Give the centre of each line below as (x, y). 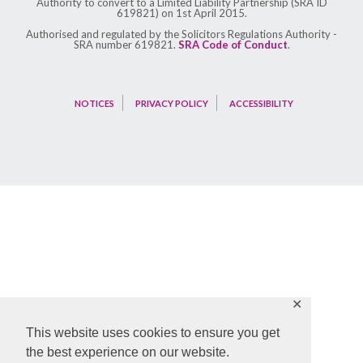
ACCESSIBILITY (261, 104)
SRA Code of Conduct (233, 45)
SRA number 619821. (126, 45)
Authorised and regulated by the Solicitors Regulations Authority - (181, 34)
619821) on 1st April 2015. (181, 13)
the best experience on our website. (128, 352)
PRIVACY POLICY (171, 104)
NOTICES (94, 104)
